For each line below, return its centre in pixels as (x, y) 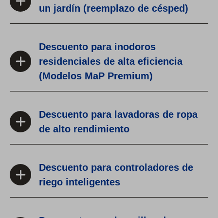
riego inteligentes (80, 182)
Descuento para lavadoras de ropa (118, 115)
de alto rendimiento (84, 129)
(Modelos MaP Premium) (96, 76)
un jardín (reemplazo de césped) (114, 9)
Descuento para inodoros (97, 47)
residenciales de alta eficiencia (111, 62)
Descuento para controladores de (116, 168)
